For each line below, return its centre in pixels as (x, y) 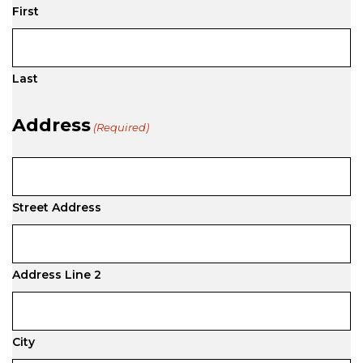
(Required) (122, 127)
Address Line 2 (57, 275)
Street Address (57, 207)
